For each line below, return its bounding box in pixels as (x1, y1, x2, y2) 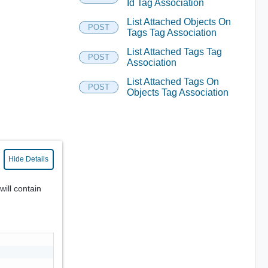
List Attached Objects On (126, 16, 231, 27)
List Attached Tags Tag (126, 46, 222, 57)
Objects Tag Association (126, 87, 229, 98)
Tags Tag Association (126, 27, 217, 38)
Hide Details (8, 155, 49, 163)
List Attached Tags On (126, 76, 219, 87)
